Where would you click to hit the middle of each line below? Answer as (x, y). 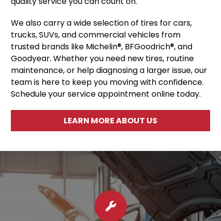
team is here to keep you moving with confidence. (108, 82)
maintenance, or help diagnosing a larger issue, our (109, 70)
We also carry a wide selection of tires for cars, (102, 23)
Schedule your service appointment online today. (106, 94)
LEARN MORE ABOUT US (110, 120)
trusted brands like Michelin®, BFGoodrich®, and (102, 46)
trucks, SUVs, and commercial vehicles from (96, 35)
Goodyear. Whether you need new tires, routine (103, 58)
